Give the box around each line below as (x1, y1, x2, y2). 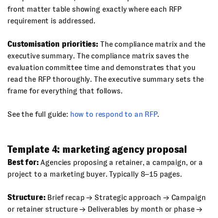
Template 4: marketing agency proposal (7, 144, 188, 155)
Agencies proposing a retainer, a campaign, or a (38, 158, 203, 166)
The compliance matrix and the (98, 40, 206, 48)
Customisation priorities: (7, 40, 98, 48)
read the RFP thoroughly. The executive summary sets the (7, 75, 204, 83)
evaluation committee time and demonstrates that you (7, 63, 196, 72)
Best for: (7, 158, 39, 166)
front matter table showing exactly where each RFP (7, 5, 182, 13)
